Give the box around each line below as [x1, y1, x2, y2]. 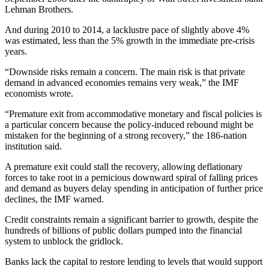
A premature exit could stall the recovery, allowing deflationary [5, 162, 243, 172]
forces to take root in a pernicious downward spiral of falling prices [5, 172, 258, 183]
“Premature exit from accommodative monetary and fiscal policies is [5, 109, 262, 119]
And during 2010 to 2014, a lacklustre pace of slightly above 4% [5, 25, 249, 35]
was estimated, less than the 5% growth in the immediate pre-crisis [5, 35, 255, 46]
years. [5, 46, 27, 57]
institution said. [5, 141, 62, 152]
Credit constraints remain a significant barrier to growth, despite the [5, 214, 258, 225]
